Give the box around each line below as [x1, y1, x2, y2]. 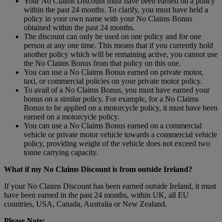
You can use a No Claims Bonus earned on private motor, [24, 68, 203, 77]
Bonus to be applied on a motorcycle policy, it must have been [24, 104, 218, 112]
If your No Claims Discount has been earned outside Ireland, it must [4, 182, 216, 191]
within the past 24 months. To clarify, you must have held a [24, 5, 208, 14]
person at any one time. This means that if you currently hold [24, 41, 213, 50]
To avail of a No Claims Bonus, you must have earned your [24, 86, 210, 95]
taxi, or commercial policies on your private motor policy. [24, 77, 202, 86]
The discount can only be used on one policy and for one [24, 32, 201, 41]
